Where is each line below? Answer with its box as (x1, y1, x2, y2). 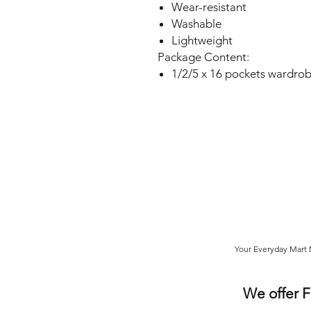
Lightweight (171, 33, 233, 48)
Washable (171, 17, 221, 31)
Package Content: (158, 50, 249, 65)
